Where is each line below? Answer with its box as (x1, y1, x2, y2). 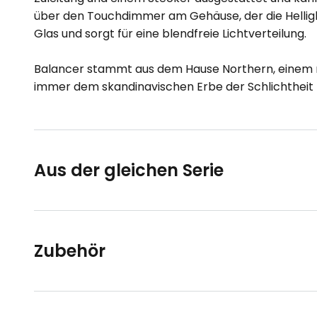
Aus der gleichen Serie (34, 158, 224, 182)
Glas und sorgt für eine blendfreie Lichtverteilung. (34, 25, 306, 42)
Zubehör (34, 239, 105, 263)
